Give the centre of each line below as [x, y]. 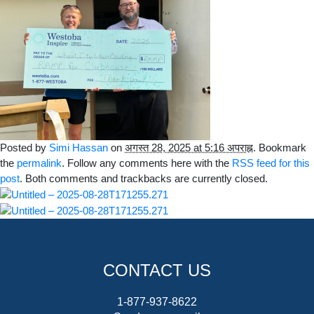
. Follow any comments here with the [147, 163]
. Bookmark [280, 148]
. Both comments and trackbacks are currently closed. [144, 179]
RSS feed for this [271, 163]
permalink [39, 163]
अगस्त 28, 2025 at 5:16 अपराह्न [189, 148]
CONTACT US [157, 271]
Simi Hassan [78, 148]
